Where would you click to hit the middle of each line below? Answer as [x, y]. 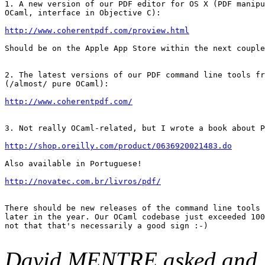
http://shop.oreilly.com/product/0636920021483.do [118, 146]
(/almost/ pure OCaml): [57, 83]
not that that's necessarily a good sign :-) [106, 225]
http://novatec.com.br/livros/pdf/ [83, 181]
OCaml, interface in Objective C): [83, 12]
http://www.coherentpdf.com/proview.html [97, 30]
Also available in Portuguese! [73, 163]
